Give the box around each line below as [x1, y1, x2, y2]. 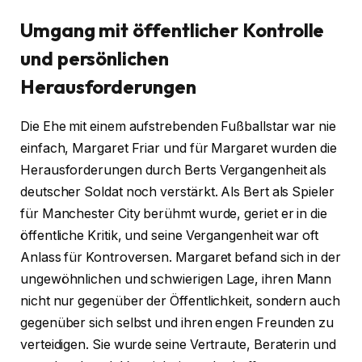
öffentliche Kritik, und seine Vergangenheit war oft [20, 228, 318, 244]
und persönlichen [20, 46, 169, 71]
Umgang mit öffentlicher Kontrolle [20, 18, 325, 43]
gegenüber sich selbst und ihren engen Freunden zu [20, 315, 335, 331]
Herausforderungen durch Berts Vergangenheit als [20, 162, 327, 179]
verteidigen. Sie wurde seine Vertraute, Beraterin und [20, 337, 336, 353]
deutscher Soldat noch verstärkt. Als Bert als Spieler [20, 184, 335, 200]
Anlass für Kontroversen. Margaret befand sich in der [20, 250, 341, 266]
